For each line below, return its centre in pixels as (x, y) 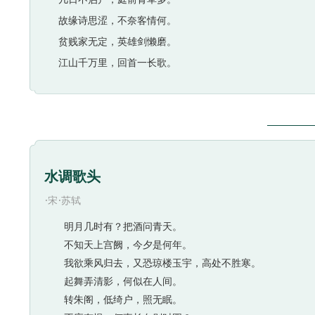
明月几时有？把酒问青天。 (113, 226)
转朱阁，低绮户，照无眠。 (113, 300)
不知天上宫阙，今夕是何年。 (118, 245)
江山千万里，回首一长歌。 (117, 63)
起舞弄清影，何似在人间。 (113, 281)
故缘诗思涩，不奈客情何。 (117, 20)
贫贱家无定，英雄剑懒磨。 (117, 41)
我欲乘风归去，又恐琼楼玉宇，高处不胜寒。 (153, 263)
